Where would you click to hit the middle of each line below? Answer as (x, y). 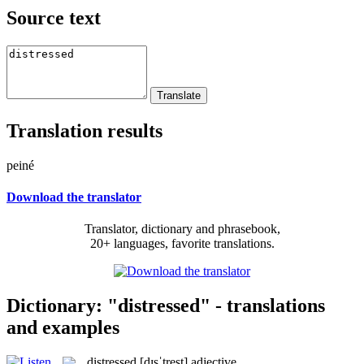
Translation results (84, 130)
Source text (54, 17)
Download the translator (74, 197)
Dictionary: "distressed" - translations (166, 305)
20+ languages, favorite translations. (182, 244)
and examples (63, 327)
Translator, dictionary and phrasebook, (182, 229)
